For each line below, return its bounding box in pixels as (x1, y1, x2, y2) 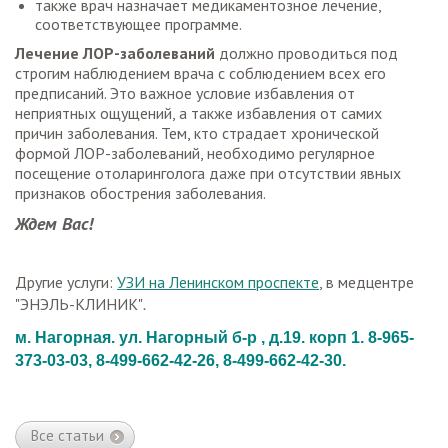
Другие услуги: (15, 272, 117, 292)
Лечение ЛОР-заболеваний (15, 43, 219, 63)
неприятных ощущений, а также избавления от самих (15, 103, 382, 123)
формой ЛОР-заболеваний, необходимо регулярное (15, 143, 375, 163)
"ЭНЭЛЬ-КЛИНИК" (15, 294, 143, 314)
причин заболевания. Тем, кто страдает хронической (15, 123, 379, 143)
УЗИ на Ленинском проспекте (117, 272, 319, 292)
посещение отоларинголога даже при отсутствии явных (15, 163, 401, 183)
